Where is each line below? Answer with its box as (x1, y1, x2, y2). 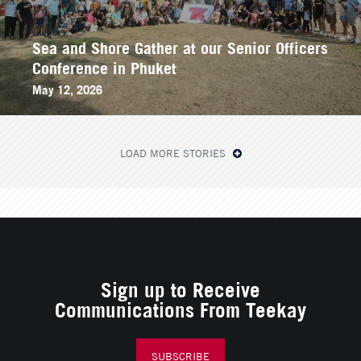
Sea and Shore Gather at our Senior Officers (32, 43, 328, 51)
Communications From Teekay (55, 303, 306, 313)
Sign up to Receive (101, 283, 260, 293)
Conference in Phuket (32, 63, 176, 71)
